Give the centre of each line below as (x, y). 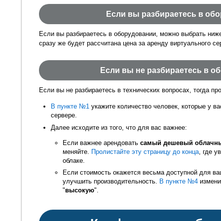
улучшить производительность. (111, 181)
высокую (80, 190)
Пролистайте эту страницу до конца (145, 151)
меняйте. (77, 151)
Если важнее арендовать (101, 143)
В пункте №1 (70, 107)
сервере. (64, 115)
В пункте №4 (179, 181)
